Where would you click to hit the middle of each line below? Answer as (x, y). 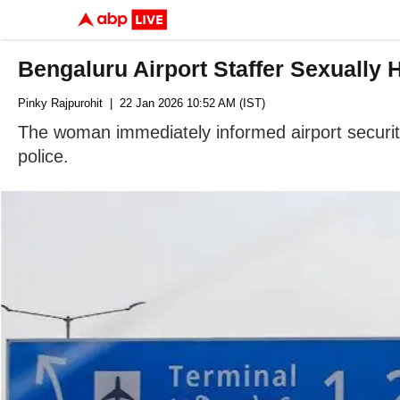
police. (43, 156)
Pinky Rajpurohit (60, 103)
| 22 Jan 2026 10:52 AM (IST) (184, 103)
